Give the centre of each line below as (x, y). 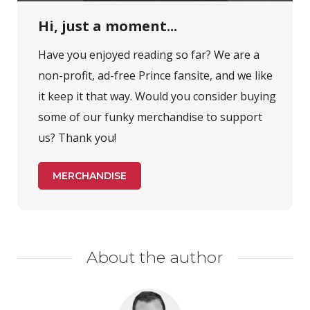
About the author (155, 258)
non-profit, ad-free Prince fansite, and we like (155, 76)
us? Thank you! (77, 138)
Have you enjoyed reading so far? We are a (149, 55)
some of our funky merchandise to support (150, 117)
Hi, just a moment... (108, 26)
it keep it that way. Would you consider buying (157, 97)
